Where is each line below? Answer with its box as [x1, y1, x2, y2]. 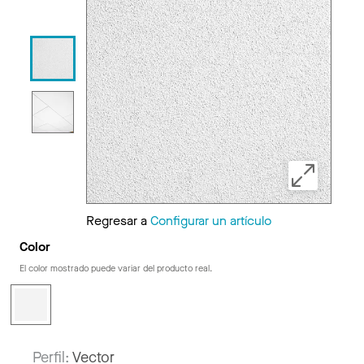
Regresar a [86, 212, 150, 229]
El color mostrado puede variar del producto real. [19, 262, 212, 275]
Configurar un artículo [150, 212, 271, 229]
